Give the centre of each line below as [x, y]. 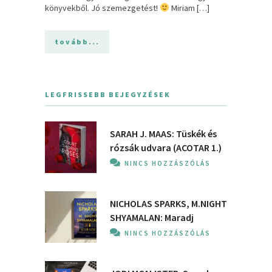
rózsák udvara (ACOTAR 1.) [166, 147]
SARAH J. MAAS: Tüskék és [163, 133]
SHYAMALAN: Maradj [152, 217]
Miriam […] [189, 8]
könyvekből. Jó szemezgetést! [102, 8]
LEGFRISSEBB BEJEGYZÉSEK [108, 94]
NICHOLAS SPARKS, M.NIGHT [168, 203]
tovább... [77, 41]
